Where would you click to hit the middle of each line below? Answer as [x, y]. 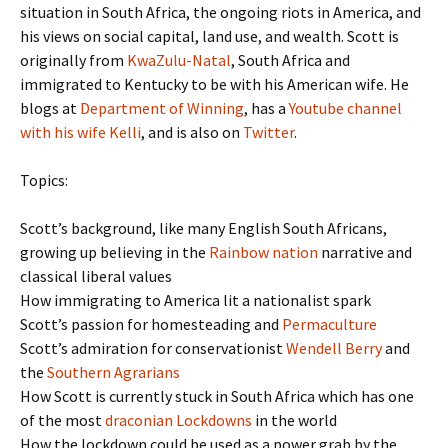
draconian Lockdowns [178, 419]
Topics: [44, 179]
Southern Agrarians [113, 371]
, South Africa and [290, 59]
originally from [73, 59]
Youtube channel [345, 107]
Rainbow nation [263, 251]
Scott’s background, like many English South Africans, [203, 227]
